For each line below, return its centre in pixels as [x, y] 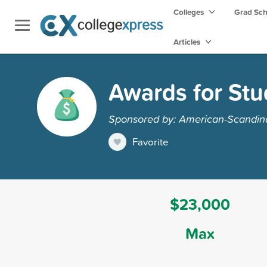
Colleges [189, 12]
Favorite [150, 141]
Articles [188, 42]
